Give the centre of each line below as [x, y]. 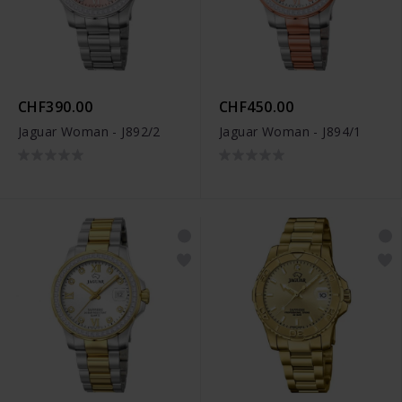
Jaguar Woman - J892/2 [89, 132]
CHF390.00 [56, 107]
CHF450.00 [257, 107]
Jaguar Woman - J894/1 [290, 132]
